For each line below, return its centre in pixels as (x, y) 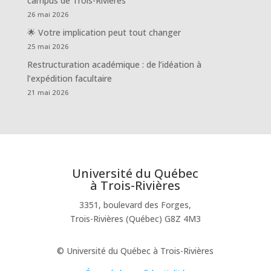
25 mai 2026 (48, 47)
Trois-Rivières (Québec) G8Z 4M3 (135, 219)
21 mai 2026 (48, 93)
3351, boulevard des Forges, (135, 205)
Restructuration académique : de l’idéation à (114, 65)
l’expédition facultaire (69, 79)
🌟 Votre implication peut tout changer (104, 33)
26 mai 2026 (48, 15)
